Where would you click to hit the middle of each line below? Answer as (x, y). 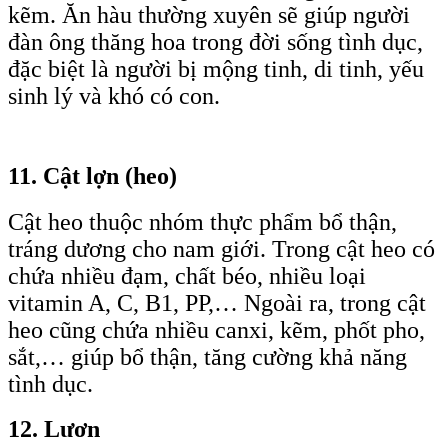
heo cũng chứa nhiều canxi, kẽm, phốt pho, (216, 329)
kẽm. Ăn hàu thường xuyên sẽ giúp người (209, 15)
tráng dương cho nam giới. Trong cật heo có (221, 248)
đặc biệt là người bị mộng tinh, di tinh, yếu (216, 69)
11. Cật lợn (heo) (92, 175)
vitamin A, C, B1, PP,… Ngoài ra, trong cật (217, 302)
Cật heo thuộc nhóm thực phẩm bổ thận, (202, 221)
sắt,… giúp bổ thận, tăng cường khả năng (207, 356)
